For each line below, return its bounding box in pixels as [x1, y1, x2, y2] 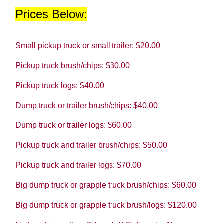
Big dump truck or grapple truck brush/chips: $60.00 [15, 180, 196, 189]
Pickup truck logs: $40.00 [15, 81, 104, 90]
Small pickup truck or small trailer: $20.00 [15, 41, 160, 50]
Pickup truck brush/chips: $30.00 [15, 61, 130, 70]
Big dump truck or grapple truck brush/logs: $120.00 [15, 200, 197, 209]
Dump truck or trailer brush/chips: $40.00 [15, 101, 158, 110]
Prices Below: [15, 7, 87, 21]
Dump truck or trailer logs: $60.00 [15, 120, 132, 129]
